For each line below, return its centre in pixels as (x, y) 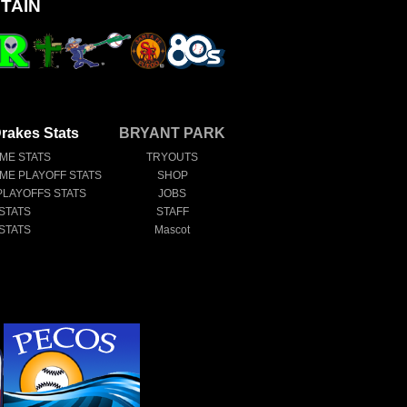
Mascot (173, 229)
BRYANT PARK (173, 133)
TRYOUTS (173, 157)
